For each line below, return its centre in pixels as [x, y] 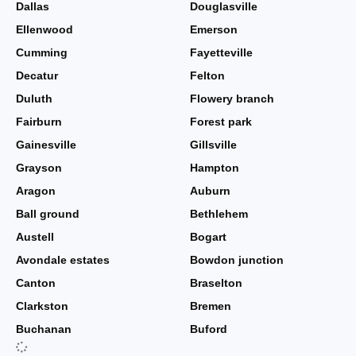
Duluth [34, 99]
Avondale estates [63, 260]
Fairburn [39, 122]
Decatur [37, 75]
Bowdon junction [237, 260]
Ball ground [48, 214]
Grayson [39, 168]
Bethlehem [219, 214]
